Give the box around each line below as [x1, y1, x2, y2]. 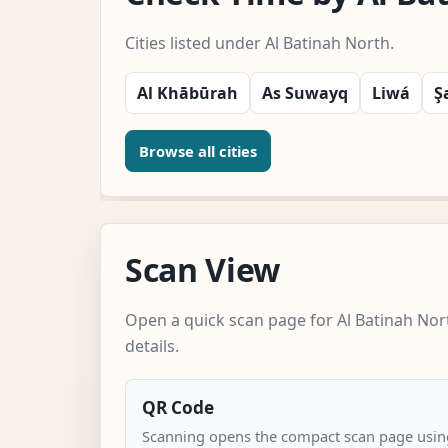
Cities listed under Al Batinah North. [125, 31, 394, 54]
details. [125, 334, 179, 357]
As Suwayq [262, 81, 348, 104]
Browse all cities [139, 140, 257, 161]
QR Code [142, 395, 214, 419]
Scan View [125, 247, 281, 291]
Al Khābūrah [137, 81, 238, 104]
